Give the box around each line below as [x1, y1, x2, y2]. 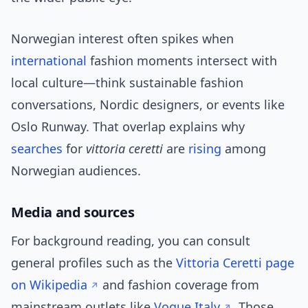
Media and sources [11, 203, 135, 222]
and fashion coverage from [99, 276, 259, 294]
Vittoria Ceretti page [176, 254, 294, 272]
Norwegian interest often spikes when [11, 30, 234, 47]
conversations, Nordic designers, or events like [11, 96, 285, 113]
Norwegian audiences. [11, 162, 141, 179]
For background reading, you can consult [11, 232, 250, 250]
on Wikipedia [11, 276, 87, 294]
